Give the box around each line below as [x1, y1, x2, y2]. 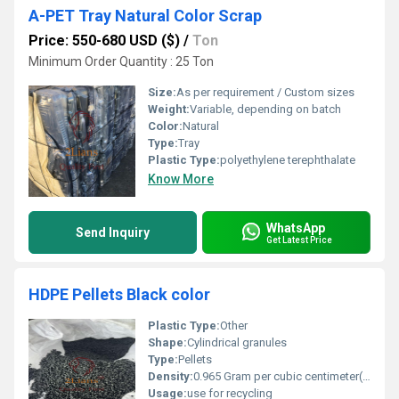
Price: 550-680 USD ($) [28, 32, 180, 49]
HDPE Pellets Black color [28, 285, 210, 304]
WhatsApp [266, 220, 325, 235]
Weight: [148, 102, 190, 116]
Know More [148, 172, 214, 186]
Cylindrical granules [187, 336, 287, 349]
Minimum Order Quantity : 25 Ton [28, 54, 214, 69]
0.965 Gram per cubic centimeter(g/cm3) [193, 370, 362, 383]
